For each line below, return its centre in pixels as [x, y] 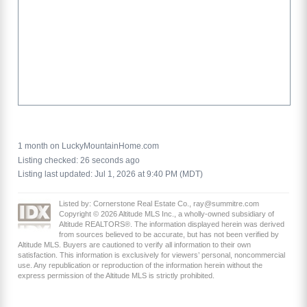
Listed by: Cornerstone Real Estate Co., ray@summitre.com [159, 204]
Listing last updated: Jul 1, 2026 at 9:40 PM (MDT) [110, 174]
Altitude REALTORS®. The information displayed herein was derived [172, 224]
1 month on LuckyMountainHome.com [88, 146]
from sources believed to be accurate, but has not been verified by [169, 235]
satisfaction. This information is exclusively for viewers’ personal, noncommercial [151, 255]
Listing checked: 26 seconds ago [79, 160]
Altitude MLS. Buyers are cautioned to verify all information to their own [134, 245]
